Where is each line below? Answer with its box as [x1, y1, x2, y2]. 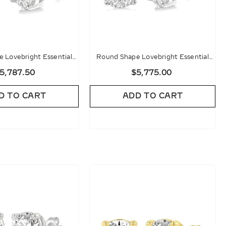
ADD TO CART [122, 91, 183, 100]
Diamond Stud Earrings [115, 64, 190, 72]
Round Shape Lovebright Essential [96, 53, 209, 61]
